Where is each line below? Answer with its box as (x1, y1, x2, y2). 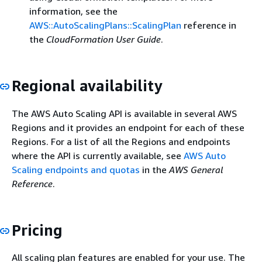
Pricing (12, 220, 63, 239)
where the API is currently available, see (12, 149, 184, 161)
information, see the (29, 5, 118, 17)
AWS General (169, 163, 223, 175)
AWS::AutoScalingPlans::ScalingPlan (29, 19, 181, 31)
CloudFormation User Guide (46, 33, 161, 45)
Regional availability (12, 77, 163, 95)
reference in (181, 19, 236, 31)
